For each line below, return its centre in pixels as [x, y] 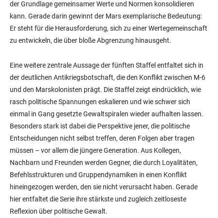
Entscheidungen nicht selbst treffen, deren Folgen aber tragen [102, 138]
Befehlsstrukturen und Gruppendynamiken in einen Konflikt [98, 175]
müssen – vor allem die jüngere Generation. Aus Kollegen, [95, 151]
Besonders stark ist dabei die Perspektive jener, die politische [100, 126]
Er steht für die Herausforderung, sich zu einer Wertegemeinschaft [109, 28]
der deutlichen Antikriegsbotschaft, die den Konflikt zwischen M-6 [108, 78]
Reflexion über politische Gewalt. [59, 211]
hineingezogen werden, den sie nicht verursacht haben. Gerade [104, 187]
